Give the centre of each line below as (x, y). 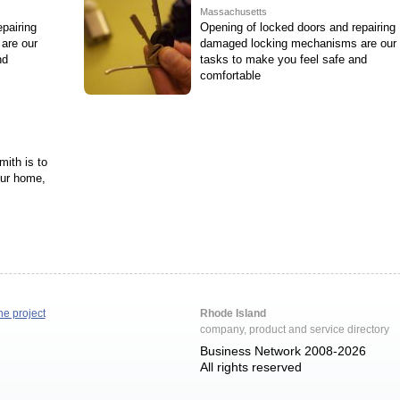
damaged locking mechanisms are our (298, 43)
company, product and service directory (295, 329)
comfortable (230, 75)
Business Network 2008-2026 (283, 351)
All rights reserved (251, 367)
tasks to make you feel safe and (283, 59)
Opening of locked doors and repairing (297, 27)
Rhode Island (233, 313)
